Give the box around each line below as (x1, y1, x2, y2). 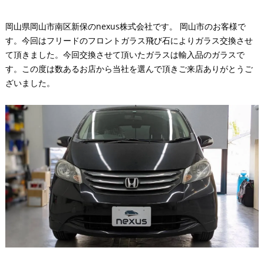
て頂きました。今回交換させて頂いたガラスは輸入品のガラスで (5, 49, 245, 60)
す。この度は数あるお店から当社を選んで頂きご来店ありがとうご (5, 63, 253, 74)
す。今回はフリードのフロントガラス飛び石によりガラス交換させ (5, 35, 253, 46)
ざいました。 (5, 77, 55, 88)
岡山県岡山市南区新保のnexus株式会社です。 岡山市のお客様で (5, 21, 246, 32)
